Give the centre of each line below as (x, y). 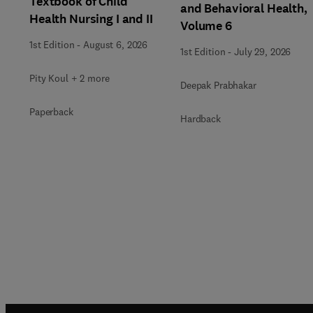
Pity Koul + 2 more (70, 78)
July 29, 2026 (263, 52)
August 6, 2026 (116, 44)
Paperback (51, 111)
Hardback (201, 119)
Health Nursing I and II (91, 19)
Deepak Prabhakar (218, 85)
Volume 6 (206, 26)
